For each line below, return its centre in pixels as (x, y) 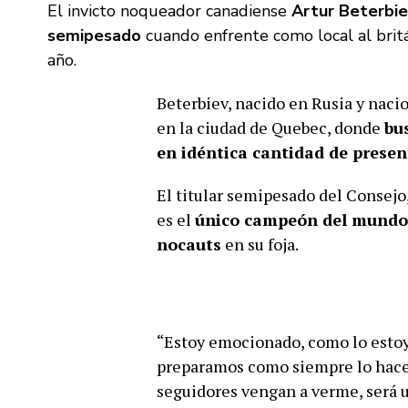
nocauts (189, 244)
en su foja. (260, 244)
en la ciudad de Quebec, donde (270, 127)
